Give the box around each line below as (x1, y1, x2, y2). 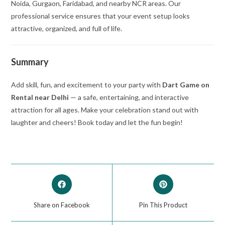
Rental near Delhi (11, 93, 69, 102)
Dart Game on (162, 80, 210, 89)
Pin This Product (139, 201, 187, 209)
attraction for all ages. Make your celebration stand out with (11, 105, 199, 115)
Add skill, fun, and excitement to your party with (11, 80, 163, 89)
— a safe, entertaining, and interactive (69, 93, 189, 102)
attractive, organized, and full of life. (11, 24, 123, 33)
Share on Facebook (33, 201, 90, 209)
